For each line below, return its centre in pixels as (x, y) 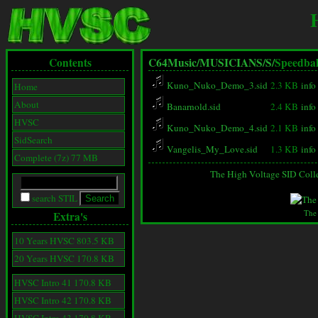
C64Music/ (174, 62)
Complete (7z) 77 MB (56, 158)
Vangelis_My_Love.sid (211, 149)
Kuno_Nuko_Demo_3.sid (216, 85)
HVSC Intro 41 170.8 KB (63, 283)
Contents (70, 62)
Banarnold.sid (193, 106)
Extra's (70, 216)
